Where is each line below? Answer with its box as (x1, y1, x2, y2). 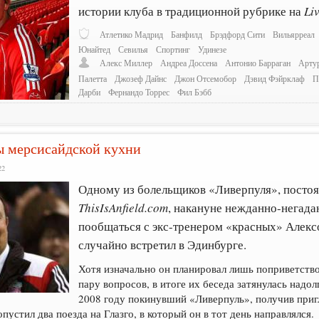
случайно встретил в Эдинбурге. (78, 236, 247, 253)
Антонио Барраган (225, 58, 291, 69)
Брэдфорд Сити (210, 28, 266, 40)
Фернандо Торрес (108, 86, 170, 98)
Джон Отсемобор (174, 73, 237, 84)
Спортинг (156, 44, 191, 56)
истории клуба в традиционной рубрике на (78, 2, 305, 19)
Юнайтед (78, 44, 111, 56)
